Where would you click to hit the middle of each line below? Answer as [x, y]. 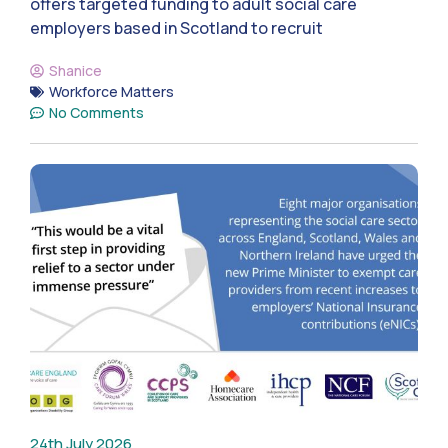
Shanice [75, 71]
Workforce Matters [111, 92]
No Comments [96, 113]
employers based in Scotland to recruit [176, 28]
